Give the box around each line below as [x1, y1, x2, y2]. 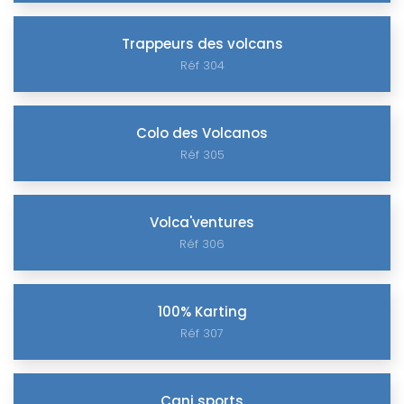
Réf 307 [180, 324, 224, 342]
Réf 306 [179, 234, 225, 252]
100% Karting [157, 301, 247, 321]
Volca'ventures [150, 212, 254, 232]
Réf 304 [179, 56, 225, 74]
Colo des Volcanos [136, 123, 268, 142]
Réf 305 [179, 145, 225, 163]
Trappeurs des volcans [121, 33, 283, 53]
